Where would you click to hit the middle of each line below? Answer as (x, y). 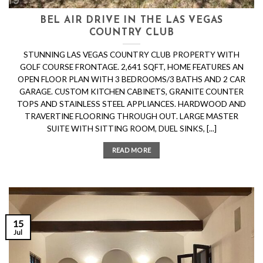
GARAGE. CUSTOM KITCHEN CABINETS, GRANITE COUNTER (131, 91)
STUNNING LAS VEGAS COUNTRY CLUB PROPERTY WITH (131, 54)
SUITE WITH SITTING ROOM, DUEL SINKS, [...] (131, 128)
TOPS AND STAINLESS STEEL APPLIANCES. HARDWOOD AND (131, 104)
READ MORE (131, 150)
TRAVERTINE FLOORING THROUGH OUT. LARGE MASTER (131, 116)
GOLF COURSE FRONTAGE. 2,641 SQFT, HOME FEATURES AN (131, 67)
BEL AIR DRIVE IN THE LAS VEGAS (131, 21)
